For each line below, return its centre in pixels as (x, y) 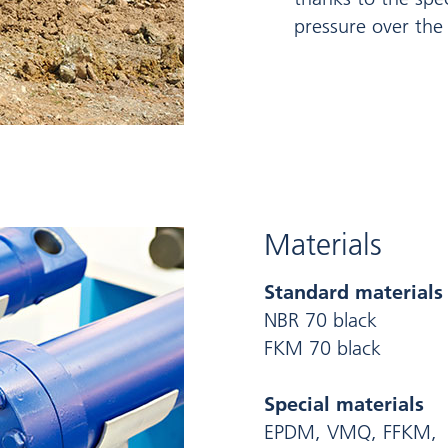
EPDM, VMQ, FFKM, (350, 432)
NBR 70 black (320, 320)
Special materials (344, 404)
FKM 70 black (322, 348)
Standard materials (353, 292)
